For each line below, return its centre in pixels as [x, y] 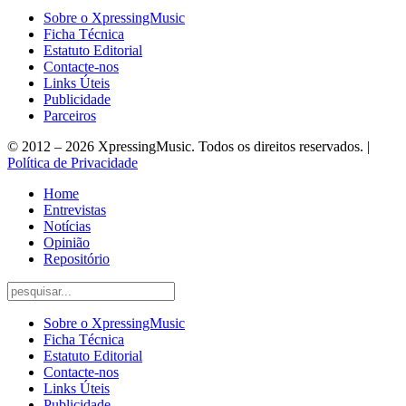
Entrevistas [75, 210]
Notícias [67, 227]
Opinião [67, 243]
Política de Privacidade [72, 163]
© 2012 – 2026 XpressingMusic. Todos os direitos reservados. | [188, 147]
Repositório [77, 259]
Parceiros [70, 116]
